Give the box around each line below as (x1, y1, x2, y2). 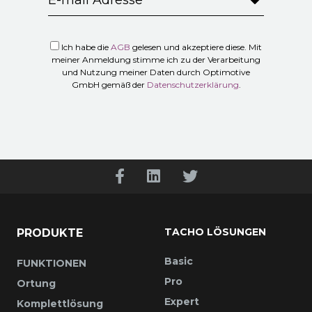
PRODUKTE (17, 226, 83, 240)
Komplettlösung (17, 297, 103, 310)
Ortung (17, 276, 56, 290)
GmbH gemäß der (71, 79, 145, 90)
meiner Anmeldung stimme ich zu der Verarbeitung (52, 54, 260, 65)
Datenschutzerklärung (146, 79, 239, 90)
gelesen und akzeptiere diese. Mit (132, 41, 262, 52)
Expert (164, 295, 199, 308)
